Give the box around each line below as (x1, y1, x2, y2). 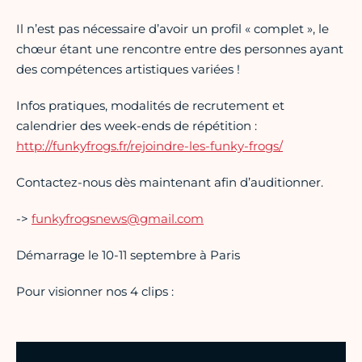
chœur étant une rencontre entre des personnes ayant (16, 41, 343, 57)
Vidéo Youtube (15, 343, 90, 356)
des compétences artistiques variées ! (16, 61, 240, 78)
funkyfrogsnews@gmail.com (32, 211, 204, 227)
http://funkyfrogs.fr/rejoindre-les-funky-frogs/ (16, 138, 283, 154)
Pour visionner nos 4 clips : (16, 284, 174, 300)
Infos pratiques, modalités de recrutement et (16, 98, 284, 114)
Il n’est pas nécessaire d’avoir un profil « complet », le (16, 21, 329, 37)
